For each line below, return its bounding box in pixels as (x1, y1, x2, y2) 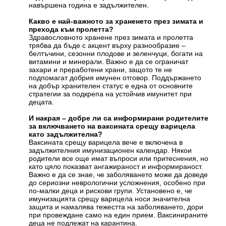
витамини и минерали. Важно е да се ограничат (29, 58, 189, 66)
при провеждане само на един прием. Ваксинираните (29, 211, 208, 219)
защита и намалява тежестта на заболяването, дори (29, 203, 204, 211)
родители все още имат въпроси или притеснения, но (29, 154, 209, 163)
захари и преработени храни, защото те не (29, 66, 173, 74)
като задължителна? (29, 130, 103, 139)
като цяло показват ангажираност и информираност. (29, 162, 203, 171)
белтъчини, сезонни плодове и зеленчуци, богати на (29, 49, 203, 58)
